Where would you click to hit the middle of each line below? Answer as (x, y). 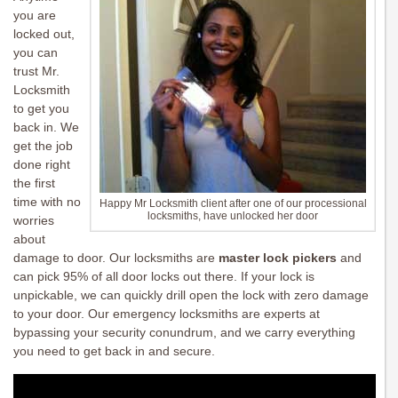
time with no (47, 202)
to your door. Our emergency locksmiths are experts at (167, 314)
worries (34, 221)
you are (35, 16)
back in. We (46, 127)
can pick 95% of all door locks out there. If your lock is (164, 277)
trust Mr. (36, 72)
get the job (43, 146)
